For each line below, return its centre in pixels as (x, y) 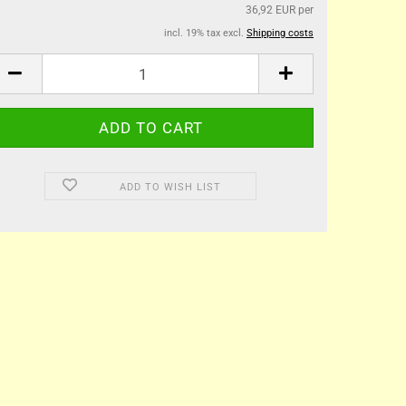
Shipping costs (280, 33)
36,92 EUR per (280, 10)
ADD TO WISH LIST (170, 187)
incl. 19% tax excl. (205, 33)
